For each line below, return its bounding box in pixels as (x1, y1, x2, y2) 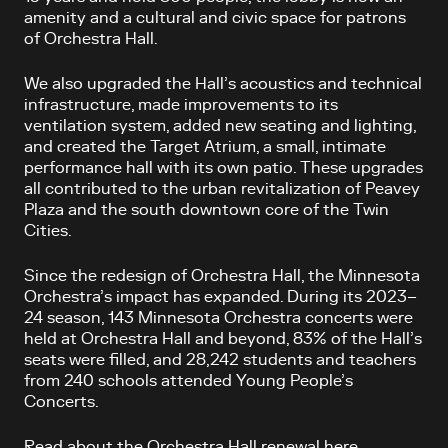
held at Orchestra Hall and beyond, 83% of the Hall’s (24, 330, 422, 347)
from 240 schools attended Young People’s (24, 372, 353, 389)
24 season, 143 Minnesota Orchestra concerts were (24, 309, 413, 326)
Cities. (24, 222, 72, 239)
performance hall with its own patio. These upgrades (24, 159, 423, 176)
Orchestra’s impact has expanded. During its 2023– (24, 288, 417, 305)
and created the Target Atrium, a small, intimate (24, 138, 386, 155)
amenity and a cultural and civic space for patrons (24, 9, 406, 26)
